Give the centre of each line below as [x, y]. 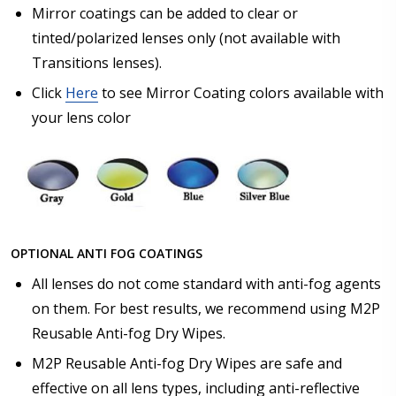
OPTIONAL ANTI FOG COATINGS [107, 253]
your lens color [81, 117]
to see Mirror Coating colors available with [241, 92]
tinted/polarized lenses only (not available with [186, 38]
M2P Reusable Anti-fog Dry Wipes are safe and [187, 363]
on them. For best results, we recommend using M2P [206, 308]
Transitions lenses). [97, 62]
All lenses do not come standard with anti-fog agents [206, 283]
